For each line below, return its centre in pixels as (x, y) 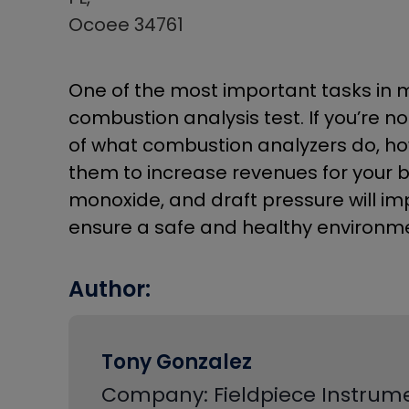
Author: (110, 288)
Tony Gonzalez (177, 362)
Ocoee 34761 (126, 24)
